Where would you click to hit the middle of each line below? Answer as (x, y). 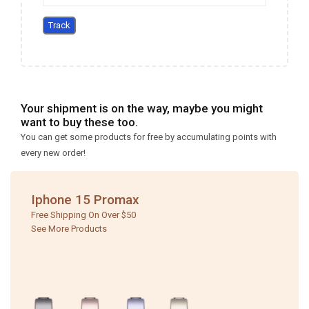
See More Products (69, 229)
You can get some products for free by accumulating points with (149, 137)
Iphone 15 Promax (85, 200)
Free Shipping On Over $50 (83, 215)
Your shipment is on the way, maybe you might (142, 108)
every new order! (53, 153)
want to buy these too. (79, 122)
